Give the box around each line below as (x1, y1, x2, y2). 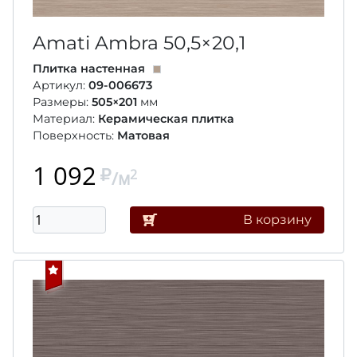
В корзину (243, 212, 312, 228)
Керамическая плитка (98, 112, 234, 127)
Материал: (33, 112, 98, 127)
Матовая (117, 128, 170, 143)
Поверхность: (33, 128, 117, 143)
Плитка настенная (33, 61, 145, 76)
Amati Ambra (33, 31, 163, 55)
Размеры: (33, 95, 92, 110)
